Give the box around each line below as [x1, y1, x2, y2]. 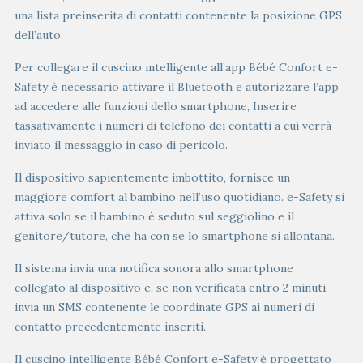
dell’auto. [15, 27, 63, 42]
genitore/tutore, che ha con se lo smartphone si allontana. [15, 228, 335, 243]
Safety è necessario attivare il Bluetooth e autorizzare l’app [15, 79, 339, 94]
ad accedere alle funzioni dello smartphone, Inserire [15, 98, 297, 113]
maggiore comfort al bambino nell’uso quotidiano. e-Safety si [15, 189, 344, 204]
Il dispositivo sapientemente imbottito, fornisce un [15, 169, 290, 185]
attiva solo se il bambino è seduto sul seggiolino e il [15, 208, 294, 224]
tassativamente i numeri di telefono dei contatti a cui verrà [15, 117, 331, 133]
